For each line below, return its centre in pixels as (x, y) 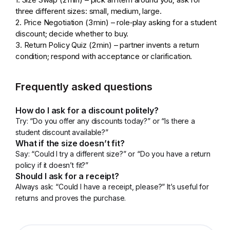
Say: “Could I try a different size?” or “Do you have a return (113, 154)
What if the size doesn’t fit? (70, 143)
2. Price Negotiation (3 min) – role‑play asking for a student (116, 22)
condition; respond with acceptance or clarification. (104, 56)
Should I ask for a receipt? (67, 176)
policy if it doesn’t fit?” (52, 165)
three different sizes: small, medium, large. (91, 11)
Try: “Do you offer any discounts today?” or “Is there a (105, 121)
